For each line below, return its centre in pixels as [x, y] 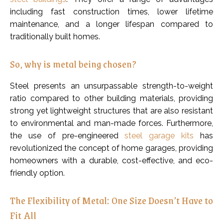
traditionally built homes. [55, 37]
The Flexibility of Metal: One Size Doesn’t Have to [111, 200]
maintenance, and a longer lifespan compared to [111, 24]
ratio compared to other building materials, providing [111, 99]
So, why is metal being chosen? [73, 64]
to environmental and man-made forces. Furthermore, [111, 123]
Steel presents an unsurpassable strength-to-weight [111, 86]
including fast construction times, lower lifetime [111, 12]
